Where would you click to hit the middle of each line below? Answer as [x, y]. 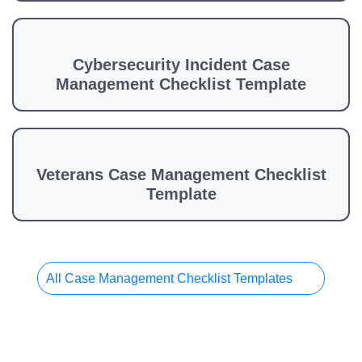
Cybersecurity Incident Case [181, 65]
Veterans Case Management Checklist [181, 175]
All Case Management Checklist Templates [171, 278]
